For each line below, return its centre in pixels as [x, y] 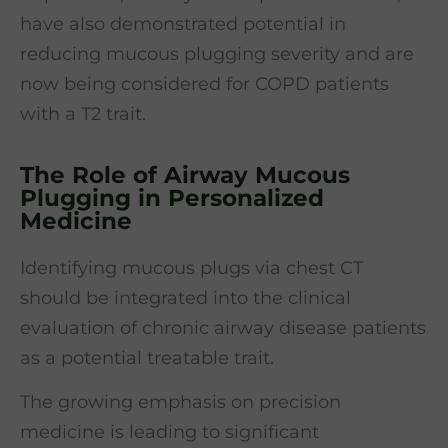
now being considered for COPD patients [204, 84]
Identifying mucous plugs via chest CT [191, 267]
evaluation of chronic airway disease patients [223, 327]
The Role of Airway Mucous [185, 174]
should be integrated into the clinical [185, 297]
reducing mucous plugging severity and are [217, 54]
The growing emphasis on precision [180, 402]
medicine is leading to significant [169, 432]
